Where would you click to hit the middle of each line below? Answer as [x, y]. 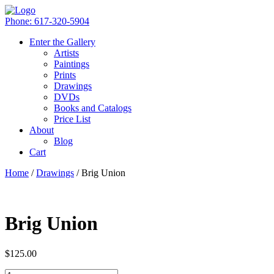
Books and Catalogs [93, 108]
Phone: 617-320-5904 [47, 21]
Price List [72, 119]
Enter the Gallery [62, 42]
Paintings [72, 64]
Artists [66, 53]
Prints [65, 75]
